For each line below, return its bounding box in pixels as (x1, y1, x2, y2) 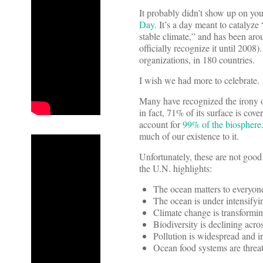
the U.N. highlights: (139, 162, 212, 175)
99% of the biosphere (183, 118, 261, 131)
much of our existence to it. (139, 130, 239, 143)
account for (139, 118, 183, 131)
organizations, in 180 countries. (139, 53, 255, 66)
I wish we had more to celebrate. (139, 74, 259, 87)
